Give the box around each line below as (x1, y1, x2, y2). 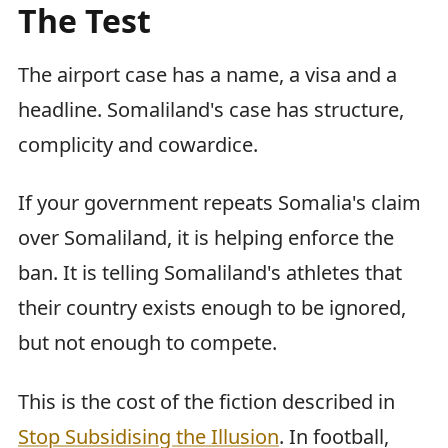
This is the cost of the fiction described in (18, 387, 395, 415)
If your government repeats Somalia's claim (18, 189, 421, 217)
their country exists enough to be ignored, (18, 294, 406, 322)
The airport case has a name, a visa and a (18, 61, 397, 89)
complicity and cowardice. (18, 131, 258, 159)
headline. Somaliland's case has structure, (18, 96, 404, 124)
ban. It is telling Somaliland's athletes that (18, 259, 402, 287)
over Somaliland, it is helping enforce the (18, 224, 394, 252)
